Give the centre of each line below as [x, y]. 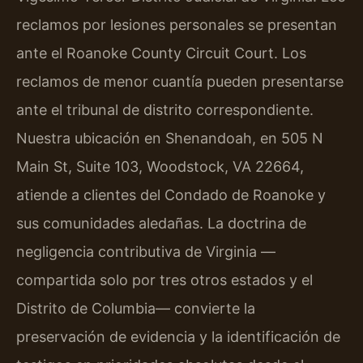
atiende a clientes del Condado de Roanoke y [171, 195]
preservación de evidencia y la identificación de [178, 337]
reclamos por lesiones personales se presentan [177, 25]
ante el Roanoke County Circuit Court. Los [161, 53]
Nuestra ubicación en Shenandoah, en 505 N [170, 139]
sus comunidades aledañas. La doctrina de [161, 224]
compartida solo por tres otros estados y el [164, 280]
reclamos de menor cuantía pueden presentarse [180, 82]
